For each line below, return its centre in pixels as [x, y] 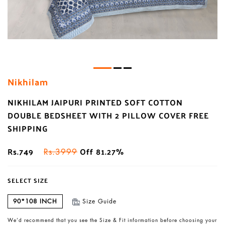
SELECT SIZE [28, 181]
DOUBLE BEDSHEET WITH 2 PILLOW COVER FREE [108, 116]
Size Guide [99, 201]
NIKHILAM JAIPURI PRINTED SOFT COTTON [95, 102]
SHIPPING [28, 129]
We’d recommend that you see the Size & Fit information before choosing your [112, 220]
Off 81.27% [101, 152]
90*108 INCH [35, 201]
